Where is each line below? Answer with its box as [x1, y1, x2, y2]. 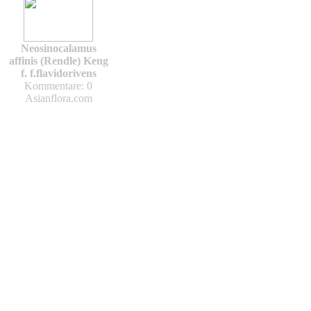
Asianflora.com [24, 92, 92, 104]
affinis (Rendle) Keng [8, 55, 108, 67]
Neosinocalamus [20, 42, 96, 54]
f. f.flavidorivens [20, 67, 96, 79]
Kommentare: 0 [24, 80, 92, 92]
